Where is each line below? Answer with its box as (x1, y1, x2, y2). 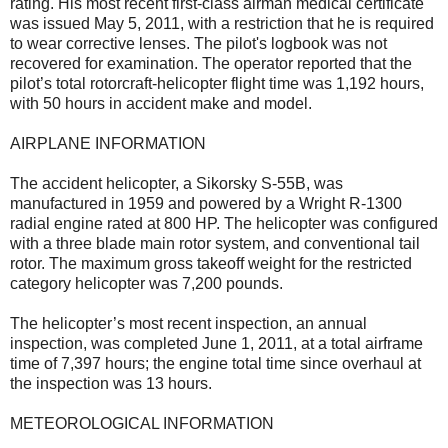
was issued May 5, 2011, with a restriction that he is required (10, 14, 434, 32)
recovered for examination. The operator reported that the (10, 54, 412, 72)
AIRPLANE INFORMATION (10, 134, 210, 152)
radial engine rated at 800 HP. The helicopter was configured (10, 214, 438, 232)
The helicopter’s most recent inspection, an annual (10, 314, 367, 332)
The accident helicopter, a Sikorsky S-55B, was (10, 174, 343, 192)
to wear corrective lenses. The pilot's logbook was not (10, 34, 387, 52)
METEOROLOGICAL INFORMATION (10, 414, 278, 432)
